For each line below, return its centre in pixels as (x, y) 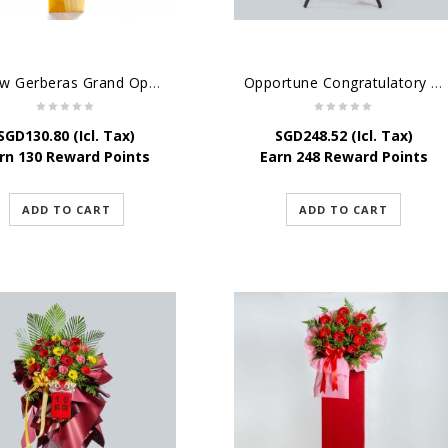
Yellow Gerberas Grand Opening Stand (154, 83)
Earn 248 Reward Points (343, 157)
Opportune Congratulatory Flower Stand (437, 83)
